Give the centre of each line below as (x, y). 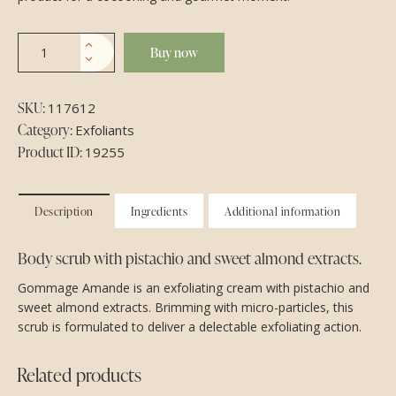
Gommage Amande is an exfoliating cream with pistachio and (194, 287)
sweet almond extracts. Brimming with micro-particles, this (186, 307)
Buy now (174, 52)
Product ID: (51, 152)
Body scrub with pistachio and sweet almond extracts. (190, 257)
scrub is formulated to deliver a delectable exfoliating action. (190, 326)
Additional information (282, 211)
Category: (46, 129)
